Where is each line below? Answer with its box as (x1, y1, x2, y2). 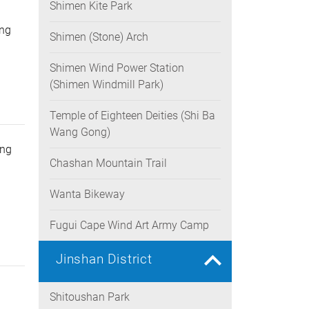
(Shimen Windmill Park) (50, 78, 163, 91)
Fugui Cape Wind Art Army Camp (50, 219, 209, 232)
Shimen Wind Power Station (50, 61, 184, 74)
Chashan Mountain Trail (50, 157, 167, 170)
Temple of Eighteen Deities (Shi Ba (50, 109, 215, 122)
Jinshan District (56, 251, 152, 267)
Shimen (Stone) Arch (50, 30, 148, 43)
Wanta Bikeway (50, 188, 125, 201)
